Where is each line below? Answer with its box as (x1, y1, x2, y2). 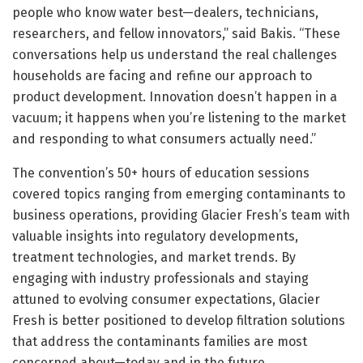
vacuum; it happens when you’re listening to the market (12, 109, 346, 126)
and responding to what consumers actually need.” (12, 130, 316, 147)
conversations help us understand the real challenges (12, 46, 337, 62)
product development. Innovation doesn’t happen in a (12, 88, 337, 105)
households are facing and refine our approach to (12, 67, 312, 83)
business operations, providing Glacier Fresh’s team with (12, 207, 350, 223)
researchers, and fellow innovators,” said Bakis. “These (12, 25, 340, 41)
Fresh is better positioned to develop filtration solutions (12, 312, 345, 328)
